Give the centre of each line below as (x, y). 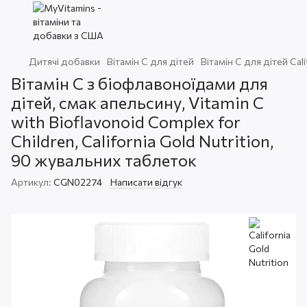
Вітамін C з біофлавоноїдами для (139, 83)
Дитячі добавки (64, 61)
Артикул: (31, 182)
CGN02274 (77, 182)
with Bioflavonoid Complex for (126, 122)
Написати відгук (146, 182)
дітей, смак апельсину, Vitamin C (137, 102)
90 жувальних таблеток (104, 160)
